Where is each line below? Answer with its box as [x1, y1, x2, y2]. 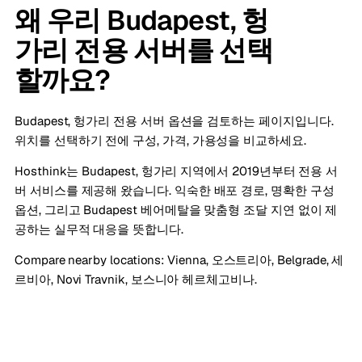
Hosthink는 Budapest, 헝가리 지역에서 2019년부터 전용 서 [15, 163, 339, 179]
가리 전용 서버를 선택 [15, 32, 273, 68]
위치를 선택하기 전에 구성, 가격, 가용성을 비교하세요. [15, 133, 306, 148]
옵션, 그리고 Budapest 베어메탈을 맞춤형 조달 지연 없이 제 [15, 202, 338, 217]
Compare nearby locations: [15, 252, 168, 267]
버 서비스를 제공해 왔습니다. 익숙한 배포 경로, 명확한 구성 [15, 183, 335, 198]
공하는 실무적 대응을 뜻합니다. [15, 221, 183, 237]
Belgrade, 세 [277, 252, 344, 267]
